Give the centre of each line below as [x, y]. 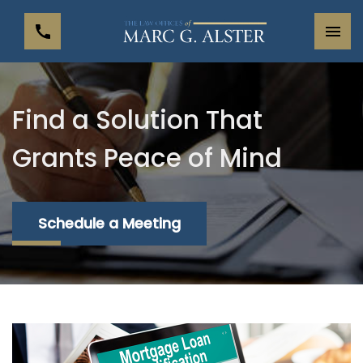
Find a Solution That [137, 120]
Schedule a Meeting [109, 224]
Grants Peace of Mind [147, 158]
